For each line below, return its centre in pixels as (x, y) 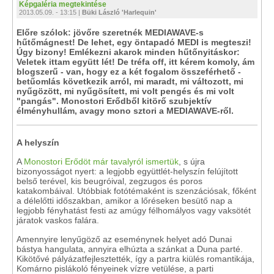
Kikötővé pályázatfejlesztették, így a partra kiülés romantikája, (135, 259)
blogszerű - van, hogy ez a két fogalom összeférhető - (129, 72)
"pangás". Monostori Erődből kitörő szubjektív (114, 101)
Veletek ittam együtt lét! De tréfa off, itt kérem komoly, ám (135, 62)
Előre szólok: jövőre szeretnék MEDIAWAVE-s (110, 32)
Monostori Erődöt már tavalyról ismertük (101, 161)
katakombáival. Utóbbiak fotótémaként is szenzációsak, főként (136, 191)
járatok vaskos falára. (58, 220)
